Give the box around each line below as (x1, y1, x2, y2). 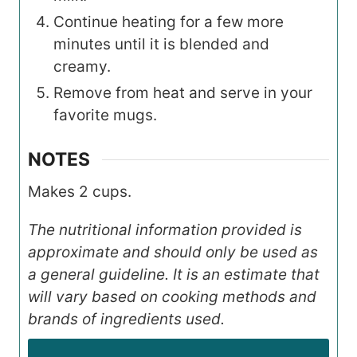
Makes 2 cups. (28, 182, 131, 201)
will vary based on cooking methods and (28, 287, 316, 306)
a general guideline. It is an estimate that (28, 265, 320, 284)
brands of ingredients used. (28, 309, 225, 328)
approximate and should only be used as (28, 242, 318, 261)
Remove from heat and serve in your (53, 83, 312, 102)
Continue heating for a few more (53, 12, 284, 31)
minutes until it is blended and (53, 34, 269, 53)
